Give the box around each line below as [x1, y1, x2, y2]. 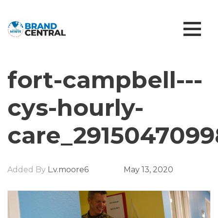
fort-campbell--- [7, 66, 202, 94]
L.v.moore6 [46, 165, 89, 174]
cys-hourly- [7, 93, 144, 122]
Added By [7, 165, 46, 174]
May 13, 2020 [124, 165, 173, 174]
